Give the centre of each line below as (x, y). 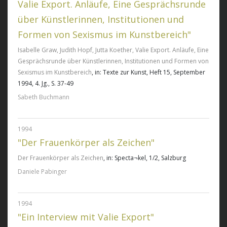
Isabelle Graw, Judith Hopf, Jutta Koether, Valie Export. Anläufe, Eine (113, 50)
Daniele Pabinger (42, 172)
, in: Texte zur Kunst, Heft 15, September (148, 72)
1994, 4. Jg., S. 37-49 (46, 84)
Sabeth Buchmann (44, 97)
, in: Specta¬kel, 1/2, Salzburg (145, 158)
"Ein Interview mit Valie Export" (86, 217)
